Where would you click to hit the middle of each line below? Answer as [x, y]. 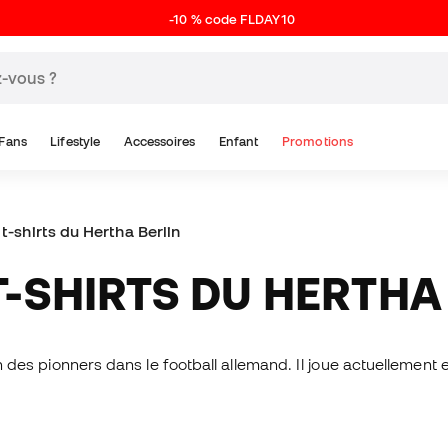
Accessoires [159, 141]
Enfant [239, 141]
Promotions [317, 141]
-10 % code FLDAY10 [232, 19]
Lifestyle [75, 141]
